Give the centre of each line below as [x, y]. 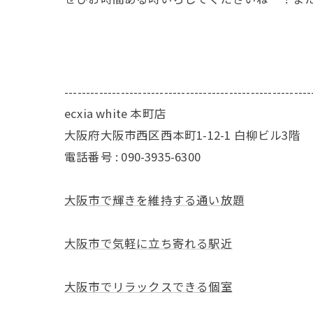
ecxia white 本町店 [115, 113]
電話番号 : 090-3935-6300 [132, 156]
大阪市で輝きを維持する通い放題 [154, 199]
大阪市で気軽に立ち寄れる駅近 [148, 243]
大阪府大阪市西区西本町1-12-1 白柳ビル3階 [182, 134]
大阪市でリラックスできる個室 [148, 286]
